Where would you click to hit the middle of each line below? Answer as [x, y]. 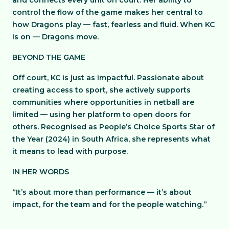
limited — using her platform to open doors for [101, 114]
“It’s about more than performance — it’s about [102, 192]
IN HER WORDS [41, 172]
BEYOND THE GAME [49, 57]
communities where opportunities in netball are [103, 102]
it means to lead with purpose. [70, 151]
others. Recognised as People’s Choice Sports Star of [113, 127]
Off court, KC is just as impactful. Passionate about [108, 78]
